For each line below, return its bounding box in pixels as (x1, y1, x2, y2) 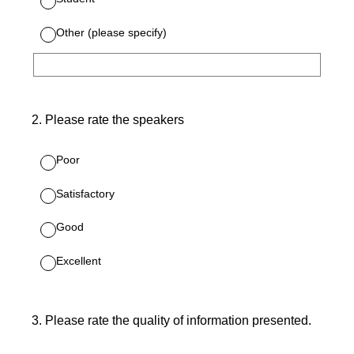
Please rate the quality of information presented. (45, 314, 311, 328)
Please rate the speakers (45, 113, 184, 127)
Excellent (56, 254, 101, 267)
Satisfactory (56, 186, 115, 200)
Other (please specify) (56, 25, 167, 39)
